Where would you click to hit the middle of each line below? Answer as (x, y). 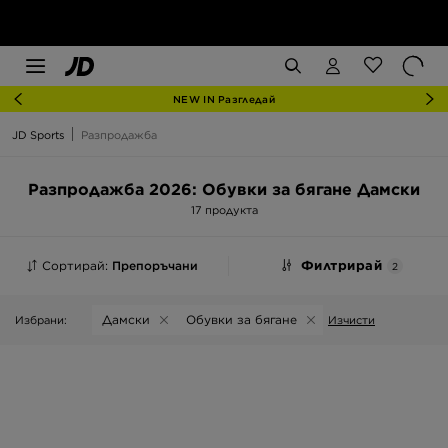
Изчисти (351, 320)
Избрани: (41, 320)
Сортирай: (76, 265)
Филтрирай (343, 265)
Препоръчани (154, 265)
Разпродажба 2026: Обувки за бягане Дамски (224, 189)
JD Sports (38, 135)
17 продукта (224, 210)
